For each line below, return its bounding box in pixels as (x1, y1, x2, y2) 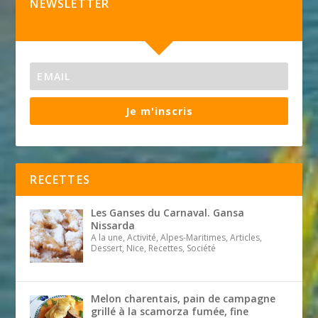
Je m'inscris (125, 104, 193, 119)
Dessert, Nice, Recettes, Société (90, 242, 216, 255)
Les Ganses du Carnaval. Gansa (90, 206, 244, 220)
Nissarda (90, 219, 135, 233)
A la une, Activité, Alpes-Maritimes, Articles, (90, 231, 262, 244)
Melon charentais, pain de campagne (90, 291, 275, 305)
